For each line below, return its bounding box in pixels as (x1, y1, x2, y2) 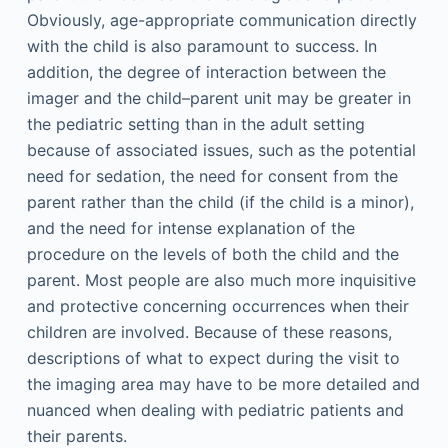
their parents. (26, 426, 127, 446)
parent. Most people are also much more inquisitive (26, 270, 416, 290)
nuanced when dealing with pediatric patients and (26, 400, 404, 420)
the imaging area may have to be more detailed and (26, 374, 420, 394)
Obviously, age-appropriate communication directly (26, 10, 417, 30)
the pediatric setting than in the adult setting (26, 114, 365, 134)
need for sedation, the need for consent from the (26, 166, 398, 186)
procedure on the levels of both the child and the (26, 244, 399, 264)
